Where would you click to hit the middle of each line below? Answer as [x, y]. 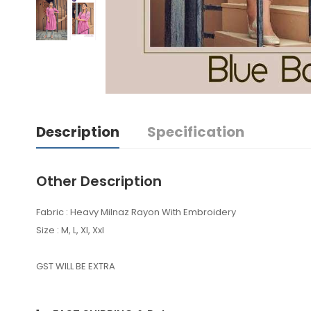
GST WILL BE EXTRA [76, 267]
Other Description [99, 182]
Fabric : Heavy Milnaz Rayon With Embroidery [136, 212]
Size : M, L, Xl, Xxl [70, 230]
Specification [196, 132]
